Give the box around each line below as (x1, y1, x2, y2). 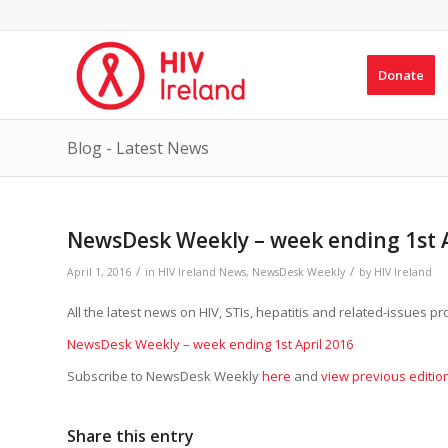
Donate (377, 66, 424, 84)
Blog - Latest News (67, 137, 209, 159)
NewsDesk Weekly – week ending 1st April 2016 (67, 335, 353, 354)
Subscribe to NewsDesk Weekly (67, 367, 262, 386)
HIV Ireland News (158, 265, 246, 279)
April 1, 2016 (67, 265, 131, 279)
